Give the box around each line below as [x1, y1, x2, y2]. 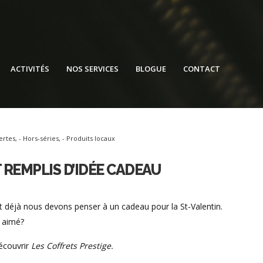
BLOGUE [136, 63, 166, 74]
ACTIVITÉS [11, 63, 49, 74]
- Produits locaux [62, 133, 115, 143]
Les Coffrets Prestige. [31, 240, 113, 251]
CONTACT [183, 63, 220, 74]
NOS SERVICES [66, 63, 119, 74]
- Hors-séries [19, 133, 59, 143]
